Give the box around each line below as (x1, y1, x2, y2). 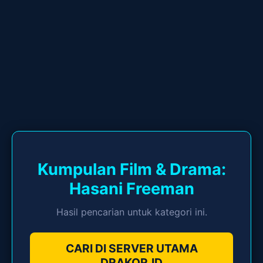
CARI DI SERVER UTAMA (65, 241, 198, 256)
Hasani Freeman (69, 178, 194, 198)
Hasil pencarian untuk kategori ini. (56, 206, 207, 218)
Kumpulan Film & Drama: (37, 159, 226, 179)
